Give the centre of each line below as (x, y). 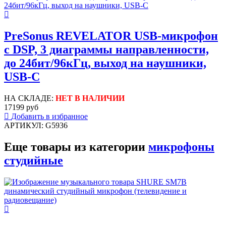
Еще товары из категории (76, 147)
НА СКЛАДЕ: (30, 98)
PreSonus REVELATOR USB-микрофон (111, 36)
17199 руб (21, 107)
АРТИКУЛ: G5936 (36, 126)
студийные (34, 161)
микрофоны (181, 147)
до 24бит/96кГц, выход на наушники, (105, 63)
